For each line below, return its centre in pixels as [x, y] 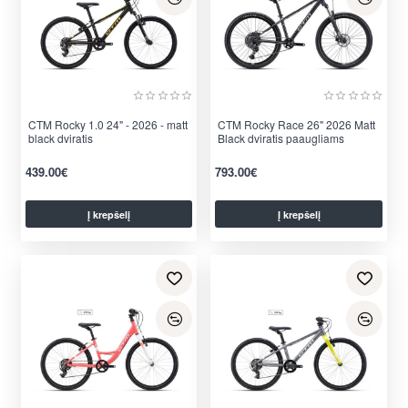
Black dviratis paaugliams [281, 138]
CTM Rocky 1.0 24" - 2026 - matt [107, 125]
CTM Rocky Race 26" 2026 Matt [297, 125]
